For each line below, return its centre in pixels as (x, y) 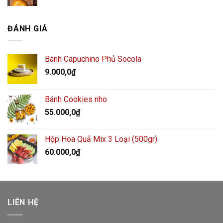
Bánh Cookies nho (76, 100)
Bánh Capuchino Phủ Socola (93, 59)
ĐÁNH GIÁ (28, 28)
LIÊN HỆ (23, 203)
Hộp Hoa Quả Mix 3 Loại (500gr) (101, 139)
